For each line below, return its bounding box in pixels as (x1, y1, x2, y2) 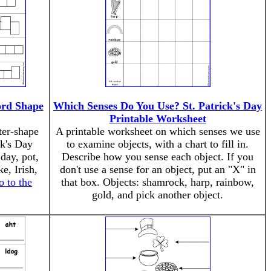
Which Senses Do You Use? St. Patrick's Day (53, 100, 262, 112)
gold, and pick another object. (92, 189, 223, 201)
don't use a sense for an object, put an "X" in (59, 163, 256, 175)
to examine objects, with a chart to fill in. (67, 138, 249, 150)
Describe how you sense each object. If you (62, 151, 253, 163)
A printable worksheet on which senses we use (55, 125, 260, 137)
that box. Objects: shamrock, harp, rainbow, (61, 176, 254, 188)
